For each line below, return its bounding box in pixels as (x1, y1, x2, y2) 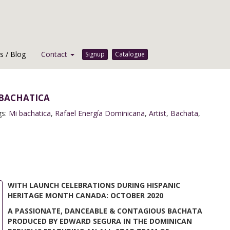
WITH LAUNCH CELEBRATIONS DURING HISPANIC (8, 180, 180, 190)
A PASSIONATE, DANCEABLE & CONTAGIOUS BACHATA (8, 206, 202, 216)
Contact (41, 49, 69, 59)
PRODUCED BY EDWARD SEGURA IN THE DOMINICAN (8, 216, 192, 226)
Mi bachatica (9, 108, 51, 118)
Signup (85, 50, 105, 59)
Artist (149, 108, 166, 118)
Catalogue (115, 50, 145, 59)
